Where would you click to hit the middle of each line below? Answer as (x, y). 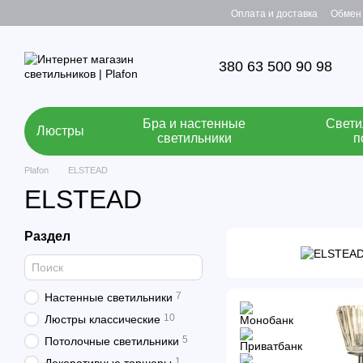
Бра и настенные (194, 124)
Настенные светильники (109, 297)
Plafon (36, 170)
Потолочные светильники (112, 341)
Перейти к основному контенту (95, 12)
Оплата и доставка (274, 14)
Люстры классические (102, 319)
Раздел (47, 236)
